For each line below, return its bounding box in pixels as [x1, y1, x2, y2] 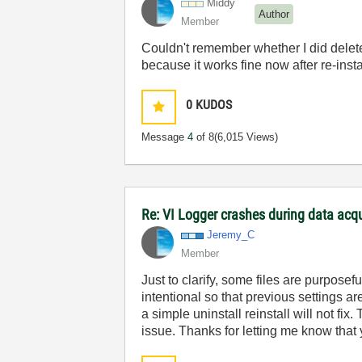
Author [259, 7, 290, 20]
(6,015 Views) [214, 131, 279, 143]
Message [141, 131, 188, 143]
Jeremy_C [207, 229, 255, 241]
